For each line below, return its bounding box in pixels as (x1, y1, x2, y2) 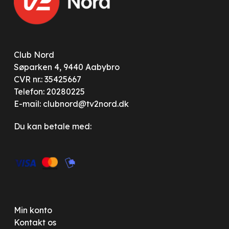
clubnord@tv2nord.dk (42, 99, 129, 109)
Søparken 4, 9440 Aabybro (13, 62, 120, 72)
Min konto (13, 205, 52, 215)
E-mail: (13, 99, 43, 109)
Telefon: (13, 86, 47, 97)
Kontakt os (13, 217, 56, 227)
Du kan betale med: (13, 121, 91, 131)
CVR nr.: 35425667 (13, 74, 81, 84)
